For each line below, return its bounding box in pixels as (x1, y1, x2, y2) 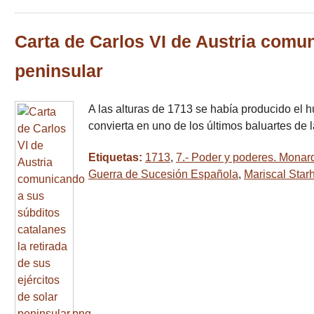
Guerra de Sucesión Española (88, 168, 238, 180)
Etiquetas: (88, 151, 145, 163)
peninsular (15, 61, 103, 81)
